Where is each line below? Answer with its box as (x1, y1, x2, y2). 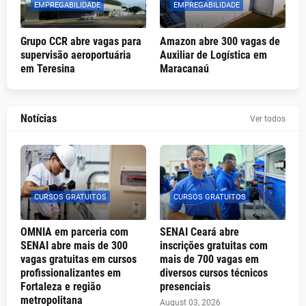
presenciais (160, 280, 210, 293)
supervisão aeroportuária (20, 48, 131, 61)
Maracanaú (160, 62, 209, 75)
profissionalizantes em (20, 266, 121, 279)
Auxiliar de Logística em (160, 48, 267, 61)
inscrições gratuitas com (160, 239, 268, 252)
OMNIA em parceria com (20, 225, 128, 238)
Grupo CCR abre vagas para (20, 35, 141, 48)
